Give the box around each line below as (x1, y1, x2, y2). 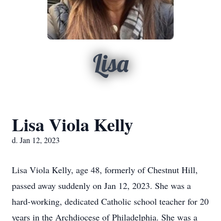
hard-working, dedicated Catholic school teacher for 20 (12, 195, 209, 207)
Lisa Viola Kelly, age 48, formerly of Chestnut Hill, (12, 164, 198, 176)
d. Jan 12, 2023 (12, 135, 60, 145)
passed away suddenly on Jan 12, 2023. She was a (12, 180, 191, 191)
